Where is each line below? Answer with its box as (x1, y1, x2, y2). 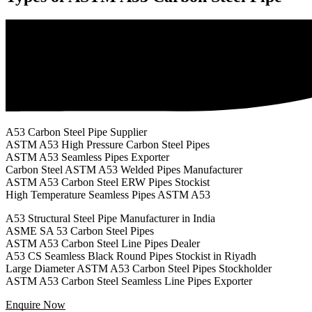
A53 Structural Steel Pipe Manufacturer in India (6, 212, 215, 225)
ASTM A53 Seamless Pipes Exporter (6, 151, 169, 164)
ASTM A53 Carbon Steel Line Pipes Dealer (6, 237, 200, 250)
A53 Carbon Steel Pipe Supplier (6, 126, 147, 139)
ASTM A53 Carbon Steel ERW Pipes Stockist (6, 176, 210, 189)
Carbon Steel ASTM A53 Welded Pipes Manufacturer (6, 164, 242, 176)
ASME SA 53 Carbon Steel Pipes (6, 225, 154, 237)
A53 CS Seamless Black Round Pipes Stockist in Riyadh (6, 250, 256, 263)
